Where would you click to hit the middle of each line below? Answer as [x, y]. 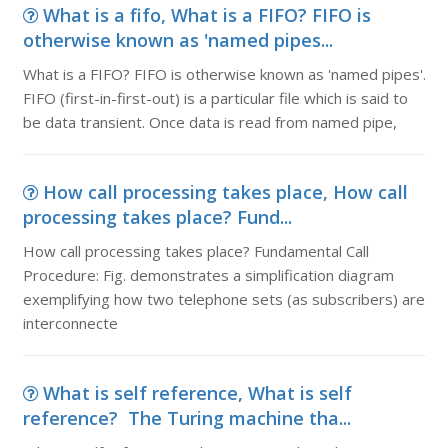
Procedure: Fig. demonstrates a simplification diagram [208, 275]
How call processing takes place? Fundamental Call [195, 251]
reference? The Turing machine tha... [186, 418]
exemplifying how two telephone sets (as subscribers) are [223, 299]
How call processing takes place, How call [225, 192]
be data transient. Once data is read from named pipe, [209, 122]
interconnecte [70, 323]
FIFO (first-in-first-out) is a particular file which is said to [215, 98]
